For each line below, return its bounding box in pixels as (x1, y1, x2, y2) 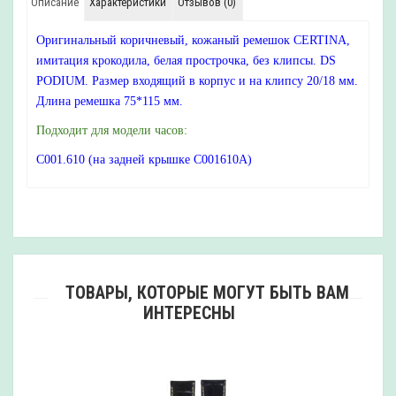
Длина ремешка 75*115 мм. (36, 95, 183, 108)
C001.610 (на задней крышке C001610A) (36, 153, 252, 166)
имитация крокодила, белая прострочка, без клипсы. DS (36, 54, 336, 67)
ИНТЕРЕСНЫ (143, 303, 235, 324)
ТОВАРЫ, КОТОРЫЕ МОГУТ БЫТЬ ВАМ (65, 283, 349, 303)
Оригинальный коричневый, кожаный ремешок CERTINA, (36, 34, 350, 47)
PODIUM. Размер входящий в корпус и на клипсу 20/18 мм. (36, 74, 358, 88)
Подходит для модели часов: (36, 124, 187, 137)
